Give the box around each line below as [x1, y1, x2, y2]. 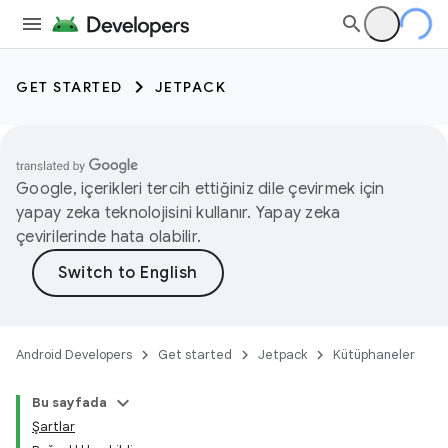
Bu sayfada [32, 394, 107, 411]
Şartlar [32, 418, 75, 435]
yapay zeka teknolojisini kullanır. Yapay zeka [16, 203, 341, 223]
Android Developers [16, 346, 132, 363]
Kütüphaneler [333, 346, 415, 363]
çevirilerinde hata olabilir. [16, 227, 201, 247]
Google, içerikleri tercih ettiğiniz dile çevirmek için [16, 179, 385, 199]
